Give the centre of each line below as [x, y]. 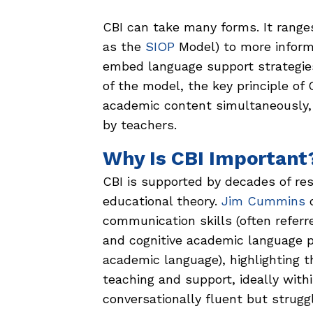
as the [124, 47]
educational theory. [162, 201]
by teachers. [140, 125]
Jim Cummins [263, 201]
